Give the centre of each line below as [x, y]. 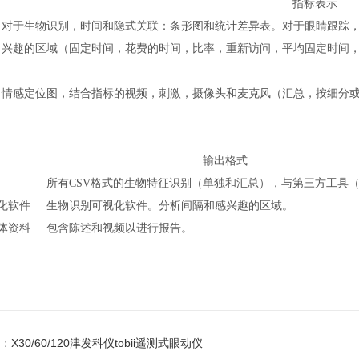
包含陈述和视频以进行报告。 [119, 228]
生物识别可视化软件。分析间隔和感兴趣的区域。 [169, 205]
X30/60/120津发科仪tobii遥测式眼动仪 [107, 343]
